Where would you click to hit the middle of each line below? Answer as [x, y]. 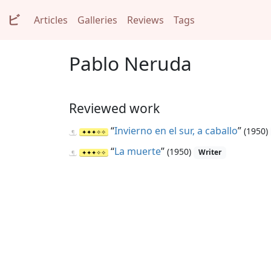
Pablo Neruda [130, 63]
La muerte [138, 152]
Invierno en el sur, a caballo [176, 131]
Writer [210, 152]
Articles [51, 20]
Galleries [97, 20]
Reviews [145, 20]
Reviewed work [114, 108]
